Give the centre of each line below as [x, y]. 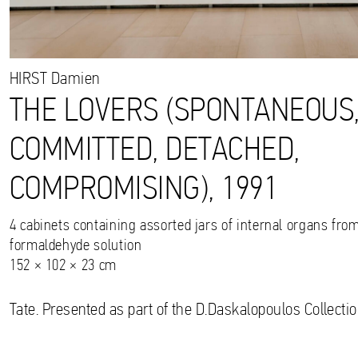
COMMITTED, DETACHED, [155, 151]
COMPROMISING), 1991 [144, 190]
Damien [74, 79]
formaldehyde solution [76, 246]
